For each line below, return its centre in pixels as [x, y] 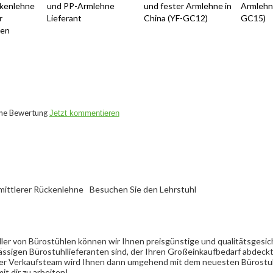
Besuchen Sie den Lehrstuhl [143, 189]
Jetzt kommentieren [84, 113]
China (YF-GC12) [175, 18]
